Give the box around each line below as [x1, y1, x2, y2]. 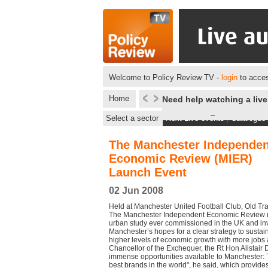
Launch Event [109, 166, 187, 179]
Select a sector [106, 114, 159, 123]
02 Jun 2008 [109, 185, 163, 196]
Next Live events [166, 114, 224, 123]
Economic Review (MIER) [109, 152, 252, 165]
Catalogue [231, 114, 266, 123]
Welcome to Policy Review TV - [109, 73, 221, 82]
